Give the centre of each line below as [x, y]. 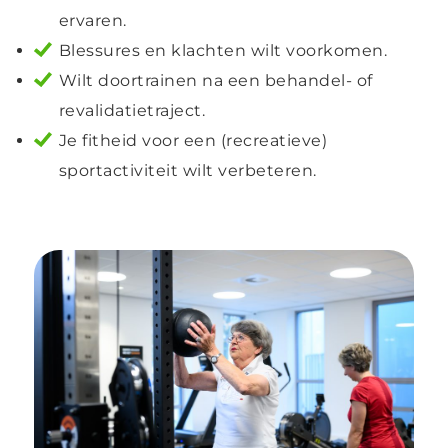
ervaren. [92, 21]
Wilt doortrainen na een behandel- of [215, 81]
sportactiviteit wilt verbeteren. [187, 171]
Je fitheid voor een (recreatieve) [193, 141]
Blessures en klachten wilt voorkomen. [223, 51]
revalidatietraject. [132, 111]
